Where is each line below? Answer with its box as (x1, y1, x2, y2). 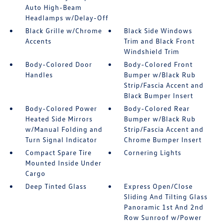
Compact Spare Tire (25, 148, 92, 157)
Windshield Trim (124, 47, 180, 55)
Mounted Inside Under (25, 159, 102, 167)
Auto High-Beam (25, 3, 82, 11)
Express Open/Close (124, 182, 193, 190)
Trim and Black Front (124, 37, 195, 45)
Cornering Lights (124, 148, 182, 157)
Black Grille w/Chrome (25, 26, 102, 35)
